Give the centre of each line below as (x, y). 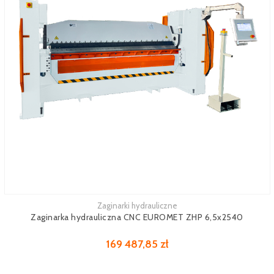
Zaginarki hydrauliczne (137, 206)
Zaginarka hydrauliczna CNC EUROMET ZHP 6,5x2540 (137, 217)
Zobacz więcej (30, 207)
